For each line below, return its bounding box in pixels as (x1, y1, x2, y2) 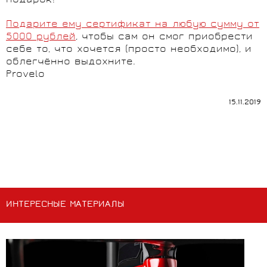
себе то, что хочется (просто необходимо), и (6, 44, 252, 57)
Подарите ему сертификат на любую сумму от (6, 18, 259, 32)
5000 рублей (6, 31, 76, 44)
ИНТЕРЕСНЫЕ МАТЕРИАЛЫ (6, 199, 125, 212)
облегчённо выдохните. (6, 56, 135, 69)
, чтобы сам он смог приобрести (76, 31, 253, 44)
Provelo (6, 69, 45, 82)
